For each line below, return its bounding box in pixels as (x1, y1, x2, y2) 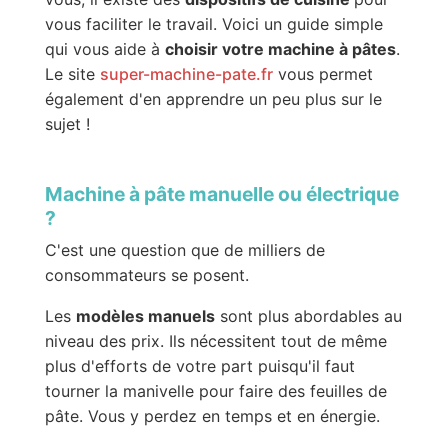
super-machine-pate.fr (99, 64, 273, 85)
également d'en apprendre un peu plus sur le (44, 89, 382, 110)
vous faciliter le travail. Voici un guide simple (44, 14, 383, 35)
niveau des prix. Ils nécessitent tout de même (44, 331, 387, 352)
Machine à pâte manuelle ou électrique (44, 182, 399, 207)
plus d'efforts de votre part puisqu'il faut (44, 356, 355, 377)
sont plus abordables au (214, 306, 402, 327)
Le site (44, 64, 100, 85)
